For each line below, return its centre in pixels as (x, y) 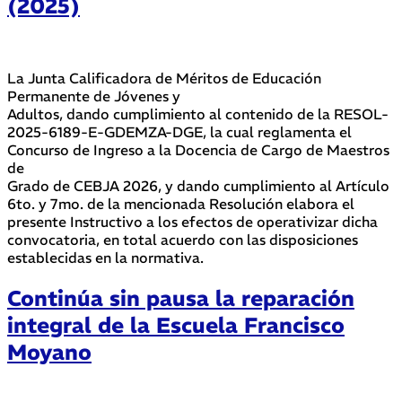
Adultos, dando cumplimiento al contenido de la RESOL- (198, 114)
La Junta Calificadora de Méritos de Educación (164, 79)
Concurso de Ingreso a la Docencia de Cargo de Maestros (198, 150)
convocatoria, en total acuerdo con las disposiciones (183, 240)
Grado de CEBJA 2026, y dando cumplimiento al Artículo (198, 186)
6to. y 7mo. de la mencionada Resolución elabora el (181, 204)
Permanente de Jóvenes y (94, 96)
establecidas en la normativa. (105, 258)
